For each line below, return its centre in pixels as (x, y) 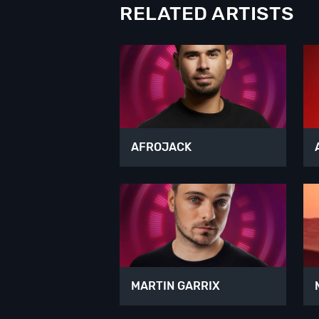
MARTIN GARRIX (176, 286)
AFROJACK (161, 147)
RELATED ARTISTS (207, 14)
